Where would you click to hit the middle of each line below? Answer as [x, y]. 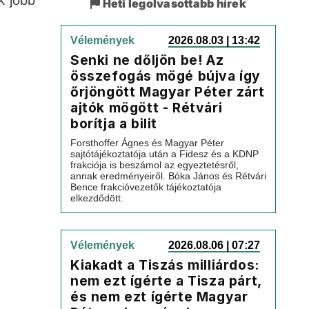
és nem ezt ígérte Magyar [159, 297]
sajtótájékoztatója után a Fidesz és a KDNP [165, 154]
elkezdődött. [97, 198]
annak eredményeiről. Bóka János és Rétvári [168, 176]
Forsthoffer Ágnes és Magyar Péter [147, 143]
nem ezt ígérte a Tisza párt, [166, 281]
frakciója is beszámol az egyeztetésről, [154, 165]
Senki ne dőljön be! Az [147, 60]
